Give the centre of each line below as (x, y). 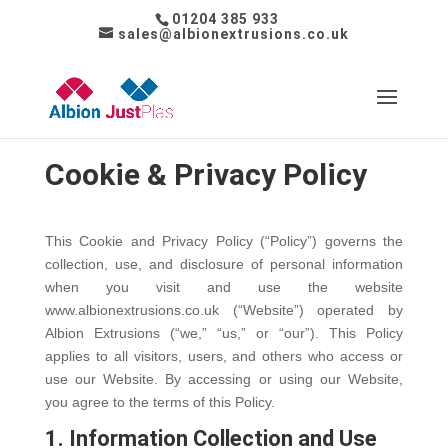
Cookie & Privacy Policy (205, 174)
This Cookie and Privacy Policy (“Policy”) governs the (224, 241)
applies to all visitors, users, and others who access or (224, 356)
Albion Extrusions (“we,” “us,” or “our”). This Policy (224, 333)
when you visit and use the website (224, 287)
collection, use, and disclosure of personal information (224, 264)
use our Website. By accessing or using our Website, (224, 379)
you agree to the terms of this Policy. (159, 402)
